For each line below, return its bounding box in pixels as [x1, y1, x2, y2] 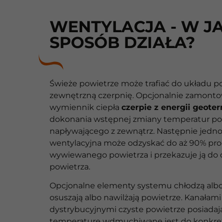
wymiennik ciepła [50, 102, 121, 112]
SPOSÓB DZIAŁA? [50, 32, 195, 52]
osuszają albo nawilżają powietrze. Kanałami [50, 193, 221, 203]
